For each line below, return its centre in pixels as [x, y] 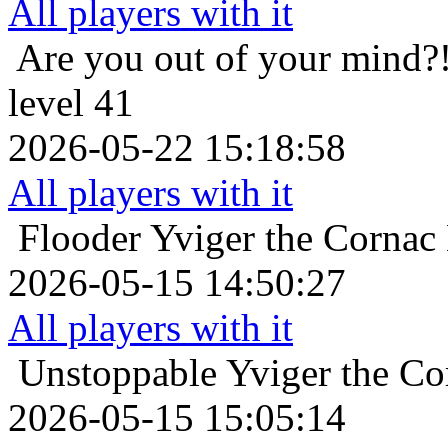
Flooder [79, 237]
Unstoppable [117, 372]
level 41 [71, 102]
